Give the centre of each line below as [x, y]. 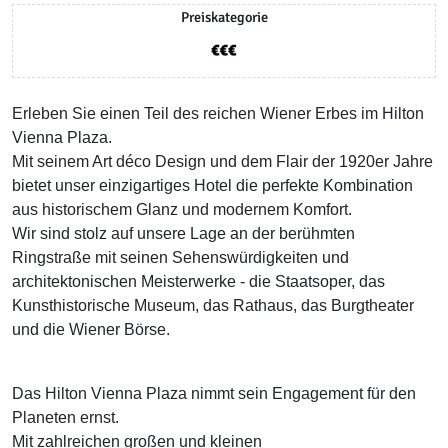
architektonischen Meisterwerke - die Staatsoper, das [198, 281]
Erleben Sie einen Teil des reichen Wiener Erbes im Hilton [218, 113]
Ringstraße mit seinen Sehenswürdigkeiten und [180, 257]
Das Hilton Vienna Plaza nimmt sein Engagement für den [214, 393]
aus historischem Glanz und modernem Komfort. [182, 209]
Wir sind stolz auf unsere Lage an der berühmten [183, 233]
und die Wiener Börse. [91, 329]
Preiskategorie [224, 17]
